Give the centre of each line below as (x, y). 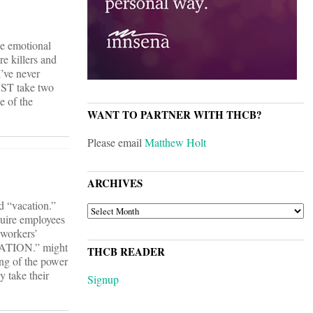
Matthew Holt (175, 143)
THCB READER (126, 252)
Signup (103, 279)
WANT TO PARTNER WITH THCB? (175, 115)
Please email (116, 143)
